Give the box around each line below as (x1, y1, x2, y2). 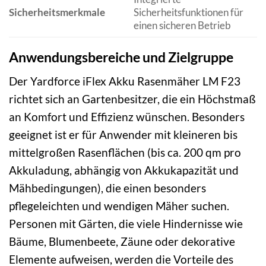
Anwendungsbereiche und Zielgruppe (9, 48, 233, 65)
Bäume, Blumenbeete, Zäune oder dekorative (9, 235, 235, 249)
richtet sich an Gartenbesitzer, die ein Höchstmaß (9, 92, 256, 106)
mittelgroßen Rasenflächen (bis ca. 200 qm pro (9, 145, 241, 160)
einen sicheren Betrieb (133, 18, 231, 31)
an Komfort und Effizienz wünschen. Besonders (9, 110, 245, 124)
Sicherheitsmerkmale (9, 5, 105, 18)
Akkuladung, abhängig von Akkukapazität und (9, 163, 239, 178)
